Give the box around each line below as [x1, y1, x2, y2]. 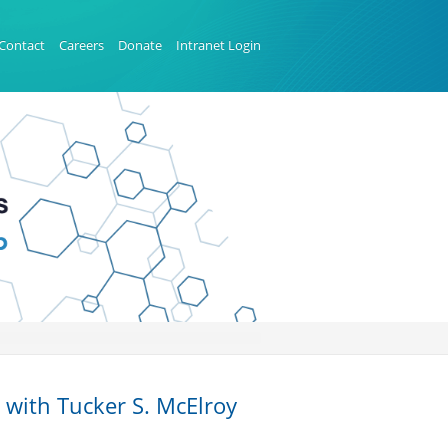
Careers [59, 36, 104, 54]
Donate [118, 36, 162, 54]
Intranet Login [176, 36, 261, 54]
